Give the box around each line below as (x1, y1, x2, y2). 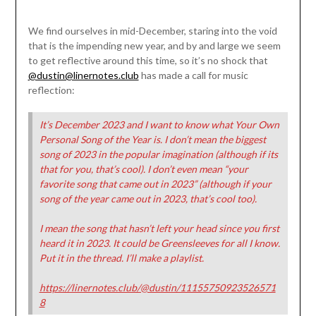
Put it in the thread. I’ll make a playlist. (39, 252, 204, 265)
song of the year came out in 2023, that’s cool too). (39, 193, 257, 205)
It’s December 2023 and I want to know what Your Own (39, 119, 279, 131)
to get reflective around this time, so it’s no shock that (28, 54, 268, 67)
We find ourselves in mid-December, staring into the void (28, 25, 277, 37)
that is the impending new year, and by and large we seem (28, 39, 281, 52)
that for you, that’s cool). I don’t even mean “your (39, 163, 248, 176)
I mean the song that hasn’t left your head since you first (39, 222, 279, 235)
